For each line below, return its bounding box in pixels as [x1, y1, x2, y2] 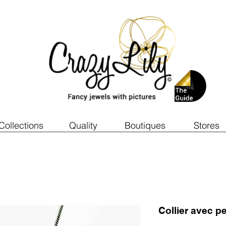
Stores [193, 120, 219, 131]
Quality [69, 120, 97, 131]
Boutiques [124, 120, 165, 131]
